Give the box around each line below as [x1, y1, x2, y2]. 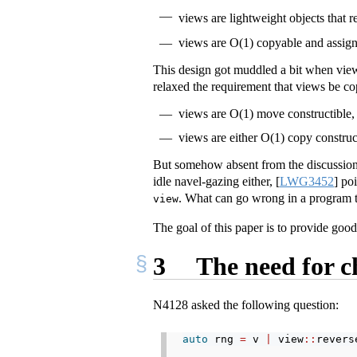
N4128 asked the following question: [153, 298, 339, 312]
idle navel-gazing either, [153, 175, 276, 189]
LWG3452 [280, 175, 334, 189]
